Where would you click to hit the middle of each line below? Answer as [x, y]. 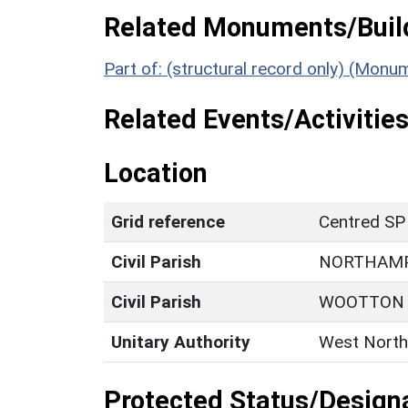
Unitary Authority [181, 342]
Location [156, 173]
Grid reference [168, 221]
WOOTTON [362, 301]
